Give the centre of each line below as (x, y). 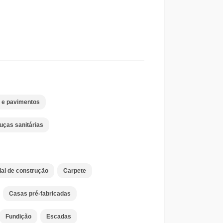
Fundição (18, 217)
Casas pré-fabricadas (40, 194)
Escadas (58, 217)
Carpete (74, 171)
